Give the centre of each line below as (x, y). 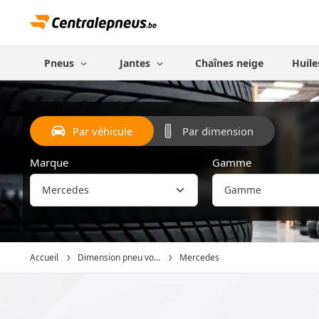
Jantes (136, 63)
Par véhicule (103, 131)
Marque (49, 162)
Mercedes (199, 257)
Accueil (44, 257)
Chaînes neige (230, 63)
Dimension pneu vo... (119, 257)
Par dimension (218, 131)
